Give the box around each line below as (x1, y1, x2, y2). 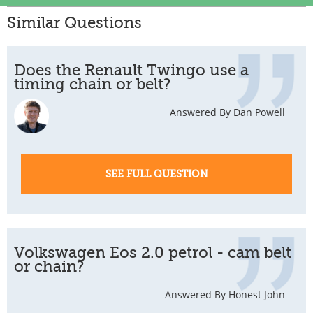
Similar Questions (7, 14, 142, 31)
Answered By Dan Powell (170, 105, 285, 119)
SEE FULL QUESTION (105, 168, 208, 180)
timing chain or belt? (14, 75, 170, 93)
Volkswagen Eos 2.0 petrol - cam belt (14, 244, 291, 261)
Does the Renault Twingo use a (14, 61, 249, 79)
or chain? (14, 258, 84, 275)
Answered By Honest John (165, 288, 285, 301)
